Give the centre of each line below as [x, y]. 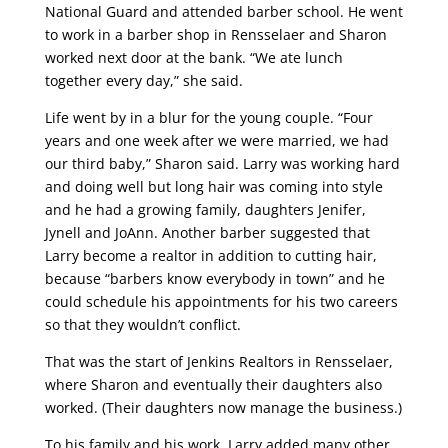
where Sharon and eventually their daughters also [213, 384]
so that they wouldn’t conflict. [142, 324]
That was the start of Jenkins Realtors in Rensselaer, [218, 361]
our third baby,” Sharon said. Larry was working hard [222, 163]
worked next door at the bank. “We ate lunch [193, 57]
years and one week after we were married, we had [216, 140]
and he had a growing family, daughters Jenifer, [205, 209]
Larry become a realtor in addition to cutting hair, [210, 255]
